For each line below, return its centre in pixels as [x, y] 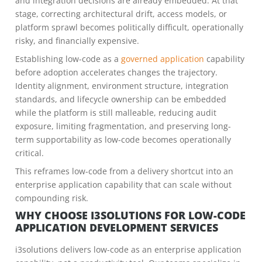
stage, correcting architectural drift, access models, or [121, 14]
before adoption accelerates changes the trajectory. [116, 72]
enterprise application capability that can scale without [123, 185]
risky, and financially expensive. [77, 41]
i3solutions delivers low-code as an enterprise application [128, 249]
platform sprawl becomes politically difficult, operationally [129, 27]
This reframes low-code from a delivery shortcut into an [124, 171]
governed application [163, 59]
